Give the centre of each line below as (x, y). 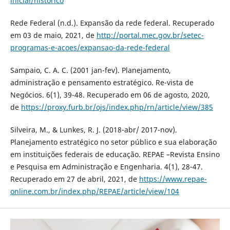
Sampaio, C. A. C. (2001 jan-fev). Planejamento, (90, 70)
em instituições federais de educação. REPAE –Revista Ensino (115, 154)
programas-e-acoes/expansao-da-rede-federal (90, 47)
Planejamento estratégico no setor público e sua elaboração (113, 142)
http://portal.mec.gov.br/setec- (150, 35)
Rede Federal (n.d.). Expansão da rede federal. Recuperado (112, 23)
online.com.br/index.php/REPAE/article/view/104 (94, 191)
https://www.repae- (173, 179)
